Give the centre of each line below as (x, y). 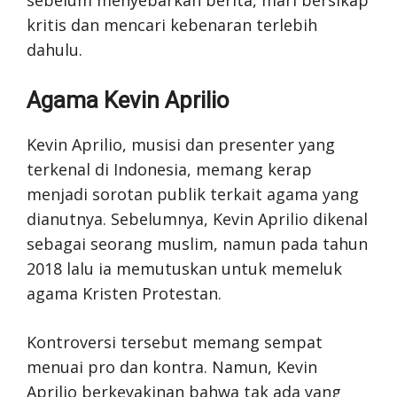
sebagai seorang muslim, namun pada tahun (197, 243)
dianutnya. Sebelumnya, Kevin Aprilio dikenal (197, 218)
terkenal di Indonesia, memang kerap (169, 169)
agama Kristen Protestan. (124, 293)
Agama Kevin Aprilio (128, 100)
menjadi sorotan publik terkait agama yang (193, 194)
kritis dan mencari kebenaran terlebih (172, 24)
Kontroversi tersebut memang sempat (175, 342)
